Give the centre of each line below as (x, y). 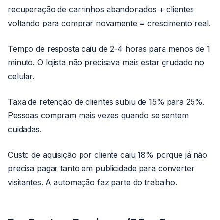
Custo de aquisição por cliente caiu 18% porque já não (108, 155)
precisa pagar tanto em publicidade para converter (101, 168)
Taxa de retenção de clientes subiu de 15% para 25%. (106, 102)
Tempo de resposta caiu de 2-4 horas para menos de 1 (109, 49)
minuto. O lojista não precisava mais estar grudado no (106, 62)
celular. (21, 76)
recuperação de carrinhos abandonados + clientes (101, 9)
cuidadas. (25, 129)
